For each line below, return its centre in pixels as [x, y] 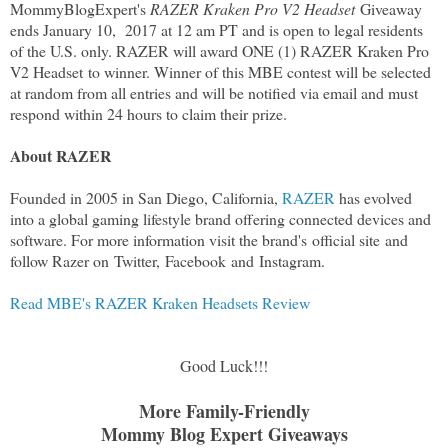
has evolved [373, 197]
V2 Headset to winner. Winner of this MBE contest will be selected [220, 71]
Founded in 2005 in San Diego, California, [146, 197]
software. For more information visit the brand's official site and [209, 239]
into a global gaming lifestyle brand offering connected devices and [220, 218]
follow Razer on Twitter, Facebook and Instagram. [167, 260]
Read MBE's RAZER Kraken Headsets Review [160, 302]
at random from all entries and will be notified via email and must [214, 92]
